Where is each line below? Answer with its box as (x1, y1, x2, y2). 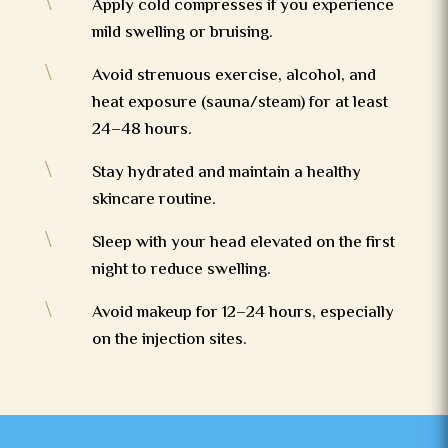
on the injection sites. (91, 327, 247, 354)
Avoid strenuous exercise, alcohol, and (91, 63, 376, 90)
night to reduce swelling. (91, 257, 271, 284)
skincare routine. (91, 187, 216, 214)
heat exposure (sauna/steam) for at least (91, 90, 388, 117)
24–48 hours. (91, 117, 192, 144)
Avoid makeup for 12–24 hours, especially (91, 300, 394, 327)
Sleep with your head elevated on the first (91, 230, 395, 257)
